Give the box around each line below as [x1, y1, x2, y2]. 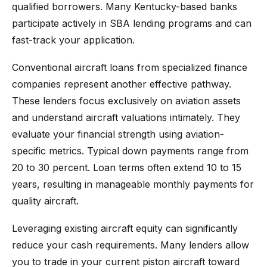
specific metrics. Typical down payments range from [12, 145, 249, 157]
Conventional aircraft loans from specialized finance [12, 61, 247, 73]
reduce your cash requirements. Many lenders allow [12, 239, 249, 251]
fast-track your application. [12, 34, 135, 46]
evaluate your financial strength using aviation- [12, 128, 224, 140]
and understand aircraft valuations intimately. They [12, 111, 240, 123]
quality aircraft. [12, 195, 79, 207]
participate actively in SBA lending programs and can [12, 17, 252, 29]
